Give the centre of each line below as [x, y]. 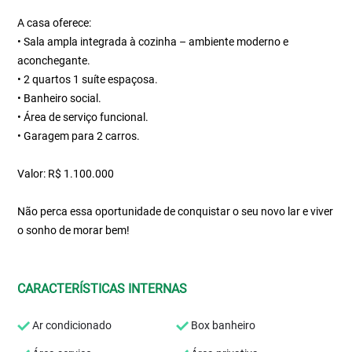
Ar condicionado [71, 325]
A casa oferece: [55, 23]
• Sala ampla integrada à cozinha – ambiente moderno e [153, 42]
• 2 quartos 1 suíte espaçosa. [88, 79]
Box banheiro [222, 325]
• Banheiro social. [60, 98]
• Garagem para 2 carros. [79, 136]
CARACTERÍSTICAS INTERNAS [103, 289]
